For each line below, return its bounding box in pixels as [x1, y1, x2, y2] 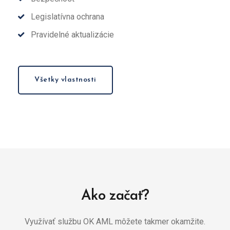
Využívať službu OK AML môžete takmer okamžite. [25, 217, 205, 227]
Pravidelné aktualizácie [31, 30, 114, 40]
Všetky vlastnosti [34, 76, 97, 84]
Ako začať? [81, 189, 149, 204]
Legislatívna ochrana [31, 12, 104, 22]
